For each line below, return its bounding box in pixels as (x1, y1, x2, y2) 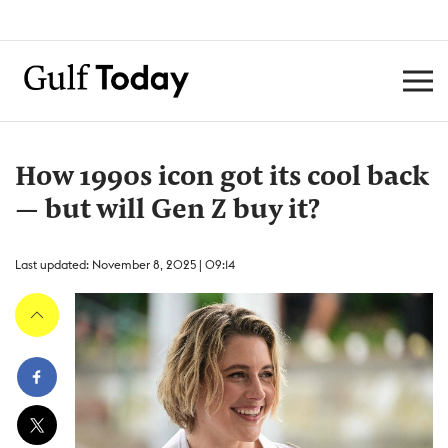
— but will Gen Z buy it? (15, 197, 320, 225)
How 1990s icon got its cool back (15, 164, 429, 192)
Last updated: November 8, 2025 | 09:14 (15, 257, 235, 272)
